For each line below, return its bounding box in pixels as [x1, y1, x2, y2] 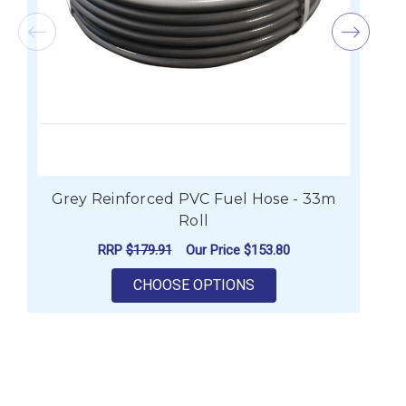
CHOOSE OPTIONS [132, 276, 255, 295]
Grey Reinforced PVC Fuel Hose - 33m [51, 190, 336, 208]
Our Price [185, 241, 244, 258]
